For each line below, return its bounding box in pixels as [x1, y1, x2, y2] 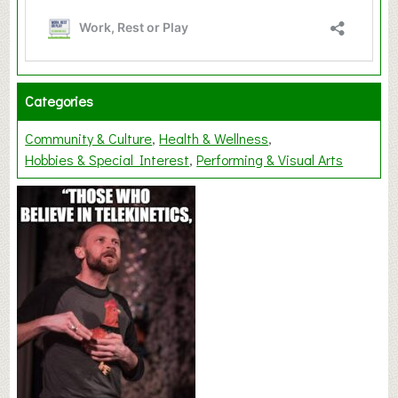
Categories [25, 92, 94, 111]
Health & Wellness [159, 129, 269, 148]
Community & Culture [25, 129, 153, 148]
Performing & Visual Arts [196, 150, 344, 170]
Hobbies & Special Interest [25, 150, 190, 170]
